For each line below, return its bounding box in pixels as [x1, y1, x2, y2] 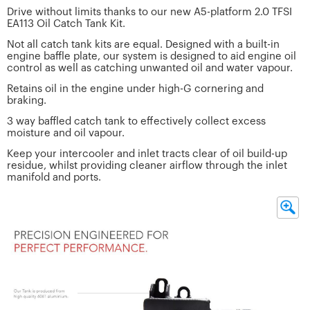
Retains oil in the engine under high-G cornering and [7, 83, 264, 94]
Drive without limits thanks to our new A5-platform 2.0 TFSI [7, 6, 292, 17]
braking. [7, 95, 46, 106]
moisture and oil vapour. [7, 127, 125, 138]
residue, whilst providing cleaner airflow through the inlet [7, 160, 287, 171]
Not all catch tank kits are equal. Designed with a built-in [7, 39, 280, 50]
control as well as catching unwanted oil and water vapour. [7, 62, 293, 73]
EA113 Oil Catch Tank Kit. [7, 18, 125, 29]
